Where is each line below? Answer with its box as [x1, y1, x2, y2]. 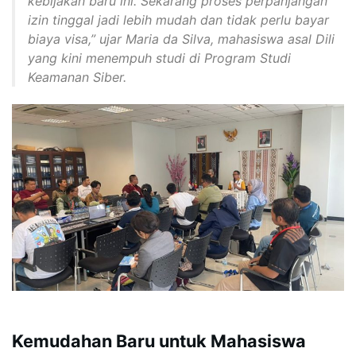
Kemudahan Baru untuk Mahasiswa [12, 331, 306, 352]
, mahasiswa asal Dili [211, 31, 335, 47]
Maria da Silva [126, 31, 211, 47]
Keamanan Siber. [28, 69, 126, 85]
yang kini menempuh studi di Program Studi [28, 50, 291, 66]
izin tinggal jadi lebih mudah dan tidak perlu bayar [28, 12, 329, 28]
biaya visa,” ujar [28, 31, 126, 47]
